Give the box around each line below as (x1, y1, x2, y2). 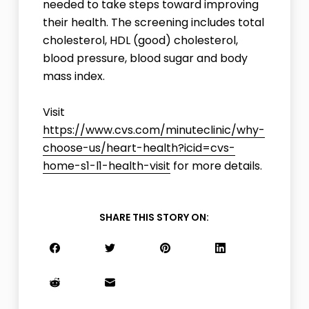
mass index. (42, 68, 105, 84)
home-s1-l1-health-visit (42, 158, 170, 174)
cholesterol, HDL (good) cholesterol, (42, 32, 238, 48)
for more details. (170, 158, 262, 174)
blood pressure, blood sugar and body (42, 50, 248, 66)
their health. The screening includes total (42, 14, 264, 30)
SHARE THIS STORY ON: (99, 210, 210, 224)
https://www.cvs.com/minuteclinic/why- (42, 122, 265, 138)
